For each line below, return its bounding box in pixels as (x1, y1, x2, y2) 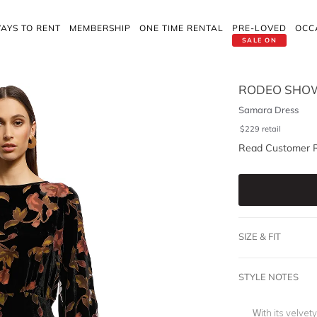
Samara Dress (238, 104, 299, 115)
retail (261, 124, 281, 134)
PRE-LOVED (232, 23, 287, 33)
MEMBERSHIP (69, 23, 131, 33)
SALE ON (241, 36, 277, 44)
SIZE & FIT (238, 231, 281, 242)
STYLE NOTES (238, 271, 299, 282)
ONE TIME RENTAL (139, 23, 224, 33)
